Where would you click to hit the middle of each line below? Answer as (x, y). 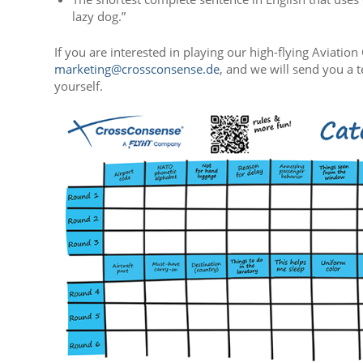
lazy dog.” (99, 16)
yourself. (79, 85)
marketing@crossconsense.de (137, 68)
